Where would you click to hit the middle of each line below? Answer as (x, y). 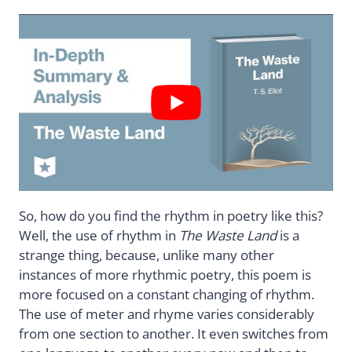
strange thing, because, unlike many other (147, 255)
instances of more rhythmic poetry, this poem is (165, 274)
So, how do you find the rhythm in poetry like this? (171, 215)
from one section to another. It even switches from (174, 333)
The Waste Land (228, 235)
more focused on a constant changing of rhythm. (167, 294)
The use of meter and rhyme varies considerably (167, 313)
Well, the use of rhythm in (99, 235)
